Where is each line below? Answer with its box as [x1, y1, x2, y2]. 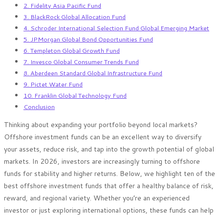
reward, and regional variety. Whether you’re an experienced [4, 193, 190, 203]
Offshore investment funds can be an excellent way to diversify [4, 131, 201, 142]
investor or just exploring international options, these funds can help [4, 205, 214, 215]
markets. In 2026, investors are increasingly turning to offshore [4, 156, 200, 166]
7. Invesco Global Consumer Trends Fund [23, 57, 139, 66]
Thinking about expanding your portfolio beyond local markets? [4, 119, 197, 130]
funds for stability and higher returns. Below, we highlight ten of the [4, 168, 215, 178]
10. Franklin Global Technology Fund [23, 90, 127, 100]
